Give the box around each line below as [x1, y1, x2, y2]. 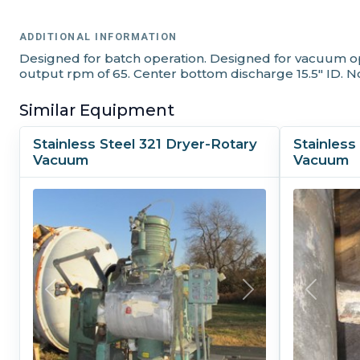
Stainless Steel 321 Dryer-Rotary [33, 136, 257, 153]
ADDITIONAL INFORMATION [19, 31, 178, 43]
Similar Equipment [19, 100, 174, 121]
